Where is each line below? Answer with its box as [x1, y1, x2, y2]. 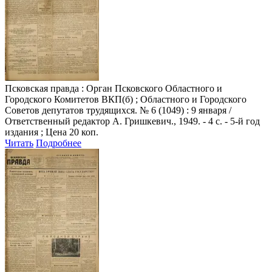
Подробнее [36, 137, 81, 148]
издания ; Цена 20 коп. [5, 126, 98, 137]
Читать [5, 137, 33, 148]
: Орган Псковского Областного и [79, 83, 222, 93]
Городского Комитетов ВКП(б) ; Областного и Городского [5, 93, 246, 104]
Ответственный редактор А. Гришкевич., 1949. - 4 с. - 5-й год [5, 115, 260, 126]
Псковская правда [5, 83, 79, 93]
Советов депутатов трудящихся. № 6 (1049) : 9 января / [5, 104, 231, 115]
